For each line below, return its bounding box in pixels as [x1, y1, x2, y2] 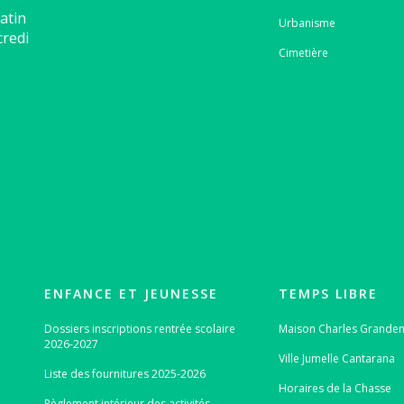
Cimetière [279, 45, 329, 60]
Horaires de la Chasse [279, 380, 392, 396]
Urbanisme [279, 15, 336, 31]
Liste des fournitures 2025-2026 [43, 365, 206, 381]
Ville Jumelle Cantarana [279, 350, 396, 366]
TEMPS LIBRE [279, 285, 379, 302]
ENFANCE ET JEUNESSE [43, 285, 218, 302]
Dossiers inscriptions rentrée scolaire [43, 320, 235, 336]
